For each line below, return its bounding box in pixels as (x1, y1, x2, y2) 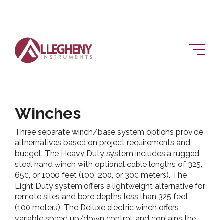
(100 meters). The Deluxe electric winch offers (15, 203, 179, 212)
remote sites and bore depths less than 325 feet (15, 192, 188, 201)
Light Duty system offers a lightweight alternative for (15, 181, 205, 191)
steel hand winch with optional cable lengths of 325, (15, 160, 202, 169)
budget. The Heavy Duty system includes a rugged (15, 149, 199, 158)
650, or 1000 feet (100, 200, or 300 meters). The (15, 170, 187, 180)
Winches (15, 104, 81, 122)
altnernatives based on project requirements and (15, 138, 190, 147)
